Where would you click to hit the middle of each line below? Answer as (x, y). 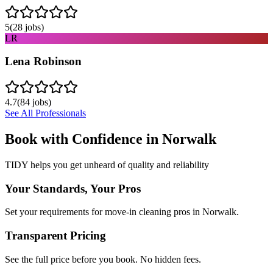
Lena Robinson (43, 62)
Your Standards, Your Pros (73, 188)
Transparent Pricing (55, 235)
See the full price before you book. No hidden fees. (103, 259)
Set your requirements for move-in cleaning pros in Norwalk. (122, 212)
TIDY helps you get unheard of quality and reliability (107, 165)
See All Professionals (45, 113)
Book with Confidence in (83, 139)
